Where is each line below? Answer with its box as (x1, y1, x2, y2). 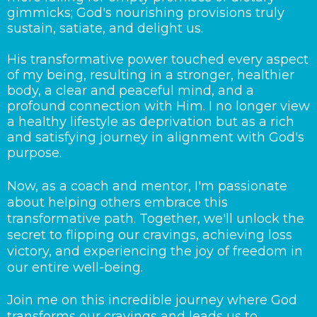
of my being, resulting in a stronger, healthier (7, 67, 294, 83)
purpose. (7, 145, 62, 161)
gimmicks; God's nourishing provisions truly (7, 5, 284, 21)
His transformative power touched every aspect (7, 52, 309, 67)
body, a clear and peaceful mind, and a (7, 83, 254, 98)
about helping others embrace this (7, 195, 228, 210)
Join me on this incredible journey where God (7, 292, 297, 308)
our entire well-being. (7, 260, 143, 275)
